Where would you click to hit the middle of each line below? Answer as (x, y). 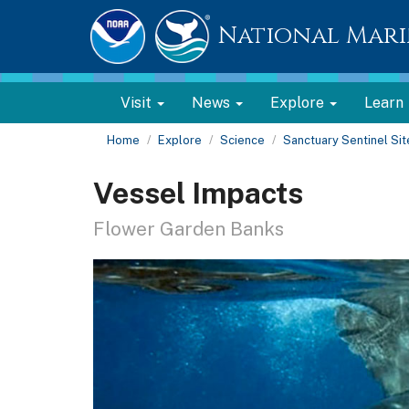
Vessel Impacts (198, 193)
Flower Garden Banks (189, 229)
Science (242, 140)
